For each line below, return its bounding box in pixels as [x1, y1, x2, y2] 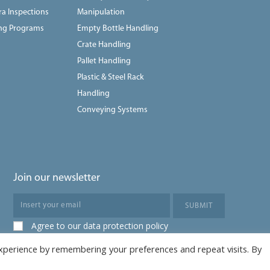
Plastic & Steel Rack [77, 72, 144, 82]
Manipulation [77, 7, 125, 17]
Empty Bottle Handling [77, 24, 159, 33]
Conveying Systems [77, 105, 148, 115]
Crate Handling [77, 40, 131, 49]
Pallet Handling [77, 56, 131, 66]
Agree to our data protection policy [31, 219, 168, 231]
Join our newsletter [13, 172, 100, 184]
